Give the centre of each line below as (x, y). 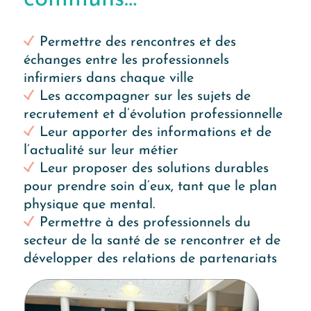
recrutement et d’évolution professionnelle (153, 114)
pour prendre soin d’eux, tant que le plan (150, 186)
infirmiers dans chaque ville (108, 78)
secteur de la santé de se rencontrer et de (152, 241)
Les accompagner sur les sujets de (145, 96)
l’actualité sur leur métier (101, 150)
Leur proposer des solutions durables (154, 168)
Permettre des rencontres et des (137, 42)
